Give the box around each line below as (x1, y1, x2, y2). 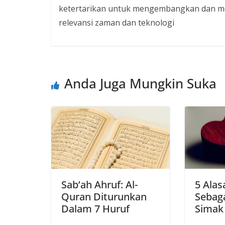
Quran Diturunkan (61, 189, 147, 203)
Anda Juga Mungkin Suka (64, 74, 216, 92)
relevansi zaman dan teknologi (59, 17, 175, 29)
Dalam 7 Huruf (61, 201, 130, 215)
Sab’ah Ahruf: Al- (61, 177, 138, 191)
